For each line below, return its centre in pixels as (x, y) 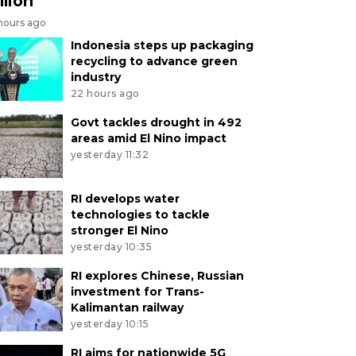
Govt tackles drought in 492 (156, 123)
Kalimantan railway (127, 307)
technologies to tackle (140, 215)
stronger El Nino (119, 231)
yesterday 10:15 (110, 323)
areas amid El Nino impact (148, 139)
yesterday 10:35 (111, 246)
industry (95, 77)
